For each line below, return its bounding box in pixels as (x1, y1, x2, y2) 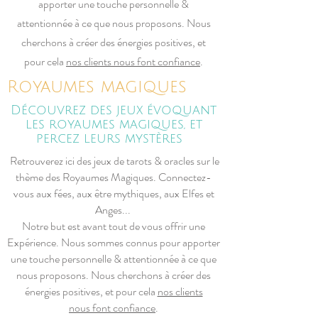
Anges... (94, 202, 133, 218)
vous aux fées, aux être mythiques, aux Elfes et (13, 185, 214, 202)
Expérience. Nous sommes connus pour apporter (7, 234, 220, 251)
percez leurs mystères (36, 131, 191, 146)
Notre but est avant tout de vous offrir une (22, 218, 205, 234)
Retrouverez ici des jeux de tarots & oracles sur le (8, 153, 219, 169)
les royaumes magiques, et (25, 117, 202, 131)
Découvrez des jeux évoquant (11, 103, 216, 117)
